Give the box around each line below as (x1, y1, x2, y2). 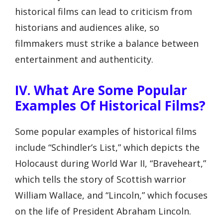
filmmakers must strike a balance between (15, 37, 199, 50)
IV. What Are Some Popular (15, 81, 187, 99)
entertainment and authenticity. (15, 53, 153, 66)
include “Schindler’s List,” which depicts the (15, 141, 200, 153)
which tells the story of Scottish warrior (15, 173, 186, 185)
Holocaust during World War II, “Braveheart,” (15, 157, 206, 169)
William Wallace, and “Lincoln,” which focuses (15, 189, 208, 201)
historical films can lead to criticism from (15, 5, 192, 18)
